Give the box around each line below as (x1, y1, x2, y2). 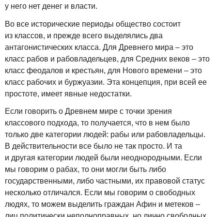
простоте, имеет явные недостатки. (5, 89, 132, 98)
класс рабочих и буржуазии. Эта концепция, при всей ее (5, 77, 207, 86)
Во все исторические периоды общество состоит (5, 19, 181, 28)
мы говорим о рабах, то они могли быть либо (5, 165, 166, 174)
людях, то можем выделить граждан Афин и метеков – (5, 200, 200, 209)
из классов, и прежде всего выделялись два (5, 31, 163, 40)
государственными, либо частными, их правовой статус (5, 177, 205, 186)
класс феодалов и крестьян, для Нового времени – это (5, 66, 202, 75)
